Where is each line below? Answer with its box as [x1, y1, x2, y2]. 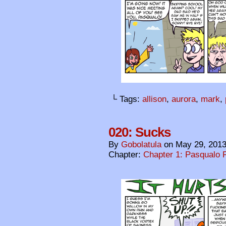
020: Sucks [108, 125, 171, 140]
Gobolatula [121, 140, 161, 150]
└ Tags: [111, 94, 142, 104]
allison [142, 94, 166, 104]
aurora [172, 94, 196, 104]
